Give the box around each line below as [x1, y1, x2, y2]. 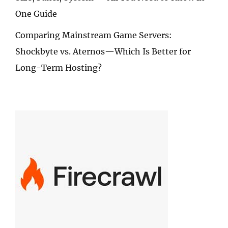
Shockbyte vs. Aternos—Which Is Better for [15, 46, 191, 56]
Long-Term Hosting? [15, 62, 102, 73]
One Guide [15, 8, 57, 19]
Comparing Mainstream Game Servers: [15, 30, 172, 40]
